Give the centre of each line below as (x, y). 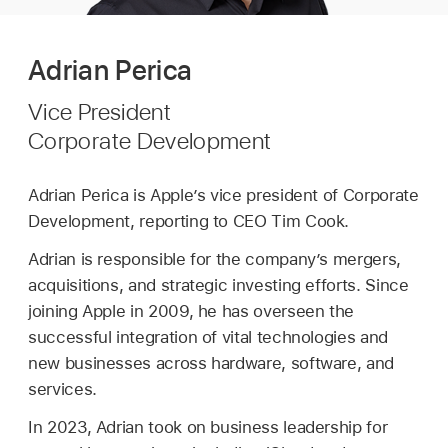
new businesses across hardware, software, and (211, 362)
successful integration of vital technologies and (208, 336)
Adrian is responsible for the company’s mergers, (214, 258)
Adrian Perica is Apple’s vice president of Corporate (223, 194)
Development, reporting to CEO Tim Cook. (189, 220)
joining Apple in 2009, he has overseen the (191, 310)
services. (62, 388)
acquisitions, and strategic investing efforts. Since (218, 284)
